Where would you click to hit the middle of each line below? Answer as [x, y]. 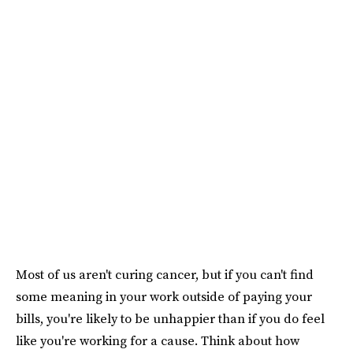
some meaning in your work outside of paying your [164, 296]
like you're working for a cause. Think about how [158, 340]
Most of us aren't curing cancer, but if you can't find [165, 274]
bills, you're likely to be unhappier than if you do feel [170, 318]
